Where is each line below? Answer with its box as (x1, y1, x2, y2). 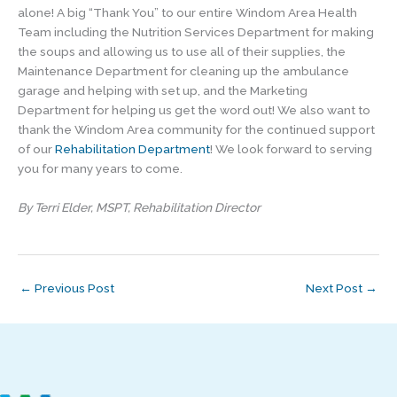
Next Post (306, 280, 365, 295)
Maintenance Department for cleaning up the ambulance (18, 64, 349, 79)
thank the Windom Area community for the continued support (18, 122, 375, 137)
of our (18, 142, 55, 157)
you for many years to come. (18, 161, 183, 176)
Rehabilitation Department (55, 142, 210, 157)
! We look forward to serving (210, 142, 372, 157)
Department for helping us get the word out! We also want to (18, 103, 370, 118)
